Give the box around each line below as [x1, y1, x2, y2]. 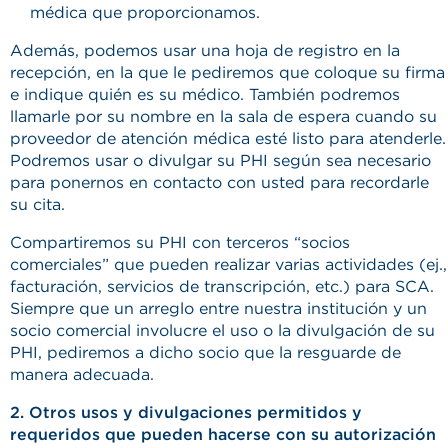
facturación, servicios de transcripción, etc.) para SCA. [10, 277, 434, 296]
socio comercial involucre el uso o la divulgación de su [10, 321, 435, 340]
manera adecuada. [10, 365, 154, 384]
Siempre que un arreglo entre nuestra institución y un [10, 299, 427, 318]
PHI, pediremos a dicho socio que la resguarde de [10, 343, 401, 362]
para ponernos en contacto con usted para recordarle [10, 173, 429, 192]
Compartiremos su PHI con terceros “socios [10, 233, 350, 252]
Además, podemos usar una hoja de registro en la [10, 41, 400, 60]
